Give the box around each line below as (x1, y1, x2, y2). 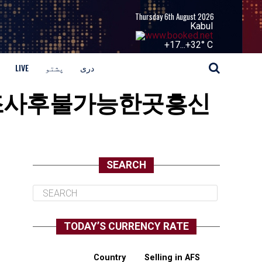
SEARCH (106, 159, 146, 171)
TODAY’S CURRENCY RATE (64, 220, 189, 232)
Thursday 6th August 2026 (135, 11, 214, 23)
